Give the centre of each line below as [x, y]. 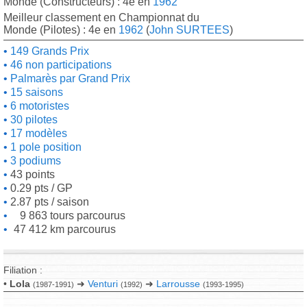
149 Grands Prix [48, 51]
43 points [31, 174]
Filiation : [23, 270]
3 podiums [34, 161]
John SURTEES [189, 30]
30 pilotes [33, 120]
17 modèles [37, 133]
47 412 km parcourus [65, 229]
